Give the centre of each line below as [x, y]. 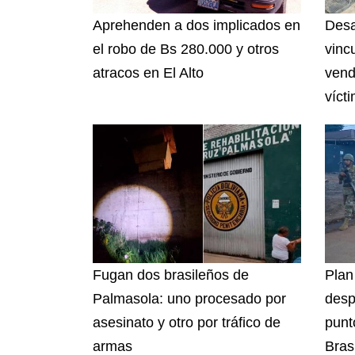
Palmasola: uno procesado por [189, 299]
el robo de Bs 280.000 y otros [186, 50]
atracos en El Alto [148, 73]
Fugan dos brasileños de [171, 275]
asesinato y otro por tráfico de [187, 323]
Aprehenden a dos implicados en [197, 26]
